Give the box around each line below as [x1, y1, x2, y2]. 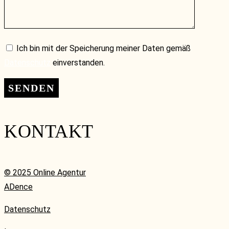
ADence [4, 182, 33, 192]
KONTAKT [4, 121, 94, 142]
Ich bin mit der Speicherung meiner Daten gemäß [14, 43, 191, 54]
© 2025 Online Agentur [4, 168, 86, 178]
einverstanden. [51, 58, 105, 68]
